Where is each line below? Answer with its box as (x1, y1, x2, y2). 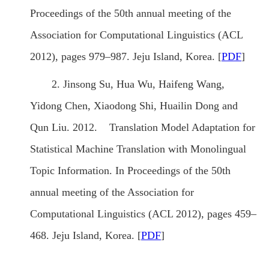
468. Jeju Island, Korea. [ (30, 229, 141, 242)
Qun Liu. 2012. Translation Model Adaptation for (30, 121, 255, 134)
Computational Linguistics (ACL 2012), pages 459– (30, 208, 256, 220)
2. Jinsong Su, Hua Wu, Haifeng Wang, (52, 78, 225, 91)
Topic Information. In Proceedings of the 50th (30, 165, 231, 177)
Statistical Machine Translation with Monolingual (30, 143, 246, 156)
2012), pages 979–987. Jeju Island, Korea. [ (30, 50, 222, 63)
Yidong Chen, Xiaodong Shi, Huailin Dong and (30, 100, 238, 112)
